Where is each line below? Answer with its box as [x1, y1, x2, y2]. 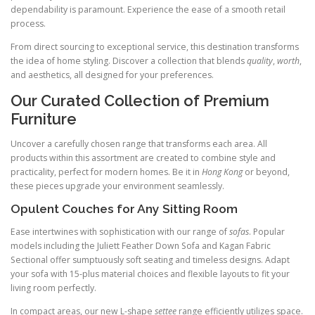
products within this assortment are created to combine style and [11, 151, 276, 164]
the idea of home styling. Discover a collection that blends [11, 54, 247, 67]
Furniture [11, 109, 77, 128]
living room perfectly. [11, 282, 96, 295]
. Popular [249, 226, 285, 238]
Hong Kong [202, 165, 243, 178]
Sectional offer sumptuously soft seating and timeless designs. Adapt [11, 254, 290, 266]
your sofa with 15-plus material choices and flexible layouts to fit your [11, 268, 290, 281]
